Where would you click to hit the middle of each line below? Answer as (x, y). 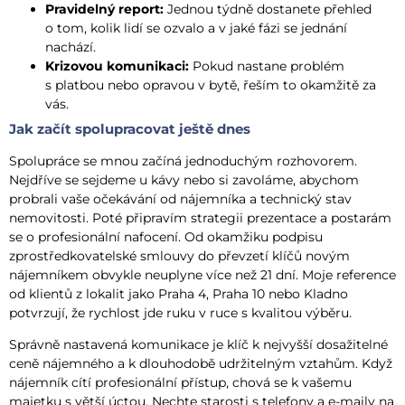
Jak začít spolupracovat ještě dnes (130, 128)
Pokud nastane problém (267, 66)
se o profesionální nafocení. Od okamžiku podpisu (166, 236)
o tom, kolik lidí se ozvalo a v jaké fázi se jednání (196, 28)
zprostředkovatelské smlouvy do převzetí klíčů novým (179, 255)
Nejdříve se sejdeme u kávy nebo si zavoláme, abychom (184, 179)
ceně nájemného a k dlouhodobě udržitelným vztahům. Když (201, 363)
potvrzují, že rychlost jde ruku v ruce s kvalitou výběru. (180, 312)
